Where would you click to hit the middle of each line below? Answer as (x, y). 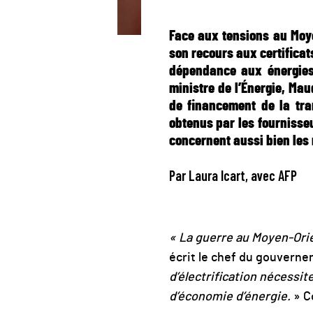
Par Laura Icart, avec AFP (233, 175)
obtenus (191, 123)
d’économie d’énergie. (230, 297)
